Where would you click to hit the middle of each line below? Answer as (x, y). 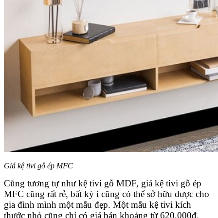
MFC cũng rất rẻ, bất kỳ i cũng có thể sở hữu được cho (107, 194)
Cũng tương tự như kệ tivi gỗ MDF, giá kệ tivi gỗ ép (103, 183)
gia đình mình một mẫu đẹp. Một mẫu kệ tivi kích (98, 204)
